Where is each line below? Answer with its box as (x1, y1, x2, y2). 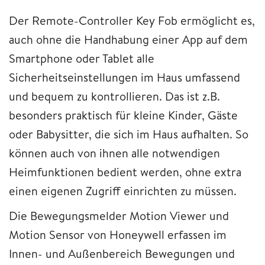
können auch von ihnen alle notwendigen (9, 144, 220, 161)
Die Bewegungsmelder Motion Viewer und (9, 207, 229, 224)
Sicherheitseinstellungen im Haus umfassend (9, 69, 240, 85)
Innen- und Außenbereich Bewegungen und (9, 245, 235, 261)
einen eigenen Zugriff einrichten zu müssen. (9, 182, 237, 199)
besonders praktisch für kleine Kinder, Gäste (9, 106, 238, 123)
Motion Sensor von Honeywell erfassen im (9, 226, 227, 243)
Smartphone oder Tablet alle (9, 50, 154, 66)
